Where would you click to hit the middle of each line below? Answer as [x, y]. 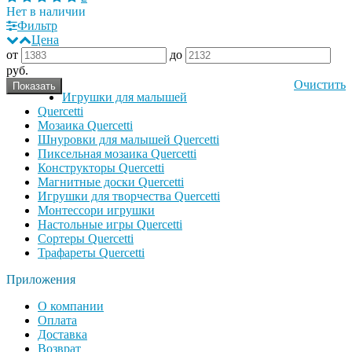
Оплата [57, 320]
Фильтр [37, 25]
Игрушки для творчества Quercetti [129, 196]
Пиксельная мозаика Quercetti [117, 153]
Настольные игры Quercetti [110, 224]
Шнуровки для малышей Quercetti [128, 139]
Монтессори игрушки [96, 210]
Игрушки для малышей [125, 97]
